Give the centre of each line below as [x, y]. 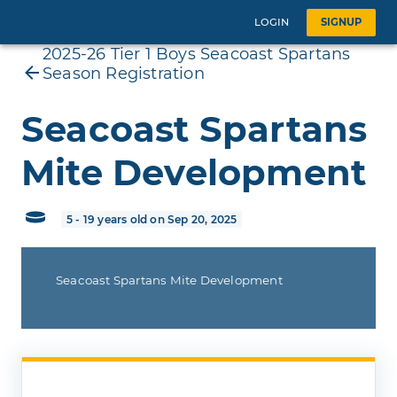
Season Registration [124, 74]
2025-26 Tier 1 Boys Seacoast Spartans [197, 54]
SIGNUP [341, 22]
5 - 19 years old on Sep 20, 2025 [152, 219]
